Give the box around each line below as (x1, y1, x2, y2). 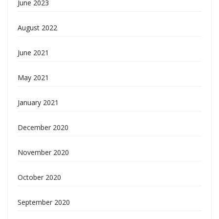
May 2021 (18, 73, 49, 82)
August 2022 (18, 23, 57, 32)
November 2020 (18, 148, 69, 157)
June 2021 (18, 48, 49, 57)
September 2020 (18, 197, 70, 207)
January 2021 (18, 98, 59, 107)
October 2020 (18, 173, 61, 182)
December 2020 (18, 123, 68, 132)
